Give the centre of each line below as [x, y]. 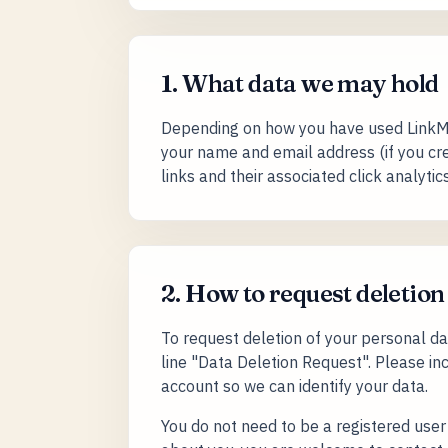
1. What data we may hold [300, 83]
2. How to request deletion [303, 293]
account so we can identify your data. [294, 386]
